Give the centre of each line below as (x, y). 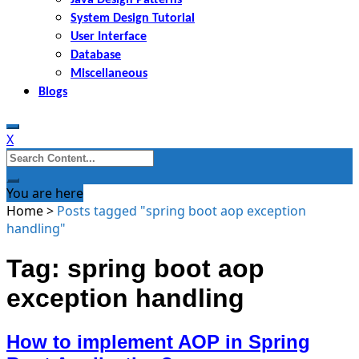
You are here (45, 193)
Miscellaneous (109, 73)
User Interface (109, 36)
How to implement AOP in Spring (158, 341)
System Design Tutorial (133, 18)
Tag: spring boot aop (135, 269)
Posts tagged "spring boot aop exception (182, 210)
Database (96, 55)
